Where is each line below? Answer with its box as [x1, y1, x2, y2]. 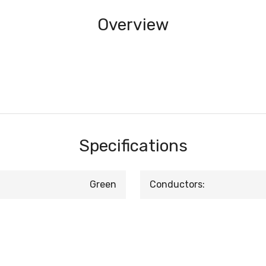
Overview [97, 15, 169, 34]
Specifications [78, 136, 188, 156]
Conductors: [150, 179, 205, 190]
